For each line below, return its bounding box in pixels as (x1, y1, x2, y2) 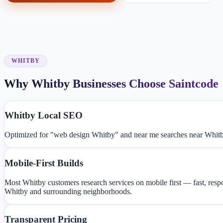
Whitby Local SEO (4, 110, 83, 121)
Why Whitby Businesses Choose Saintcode (4, 77, 219, 90)
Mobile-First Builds (4, 157, 83, 168)
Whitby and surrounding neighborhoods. (4, 187, 132, 196)
